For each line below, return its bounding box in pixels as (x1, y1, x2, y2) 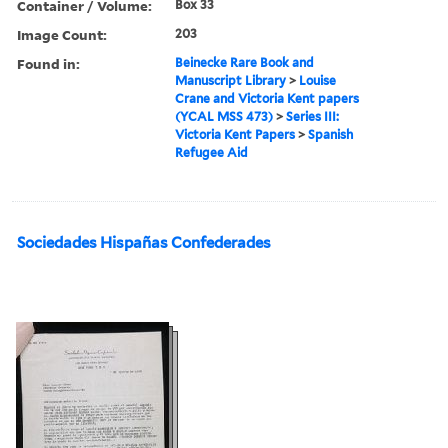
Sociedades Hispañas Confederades (17, 233, 271, 252)
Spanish (308, 126, 354, 142)
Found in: (17, 53, 80, 73)
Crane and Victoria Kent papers (175, 90, 360, 106)
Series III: (286, 108, 340, 124)
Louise (299, 72, 337, 88)
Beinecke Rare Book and (175, 54, 315, 70)
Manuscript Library (175, 72, 287, 88)
